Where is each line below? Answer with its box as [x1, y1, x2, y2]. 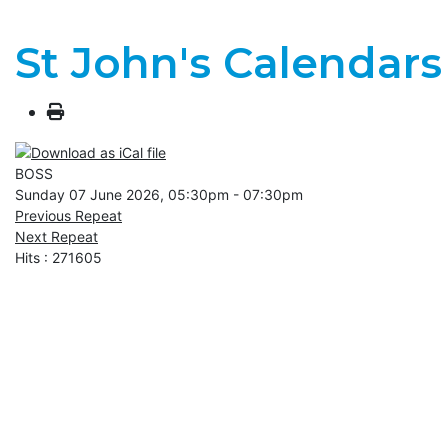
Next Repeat [15, 228, 98, 246]
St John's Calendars [15, 36, 442, 89]
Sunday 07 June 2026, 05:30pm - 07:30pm [15, 186, 303, 204]
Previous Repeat [15, 207, 122, 225]
